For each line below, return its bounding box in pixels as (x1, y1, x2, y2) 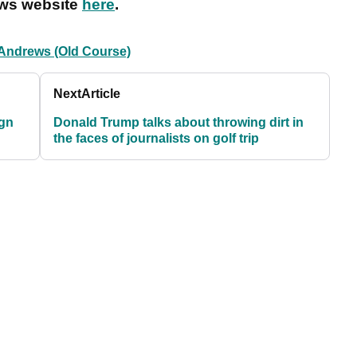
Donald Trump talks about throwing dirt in (53, 116, 304, 130)
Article (81, 87, 121, 101)
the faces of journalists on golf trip (53, 131, 260, 146)
